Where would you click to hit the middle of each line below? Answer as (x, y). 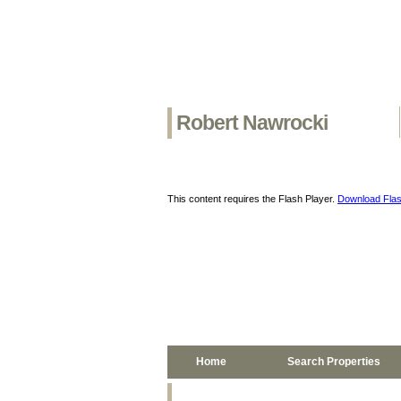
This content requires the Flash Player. (252, 199)
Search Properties (334, 362)
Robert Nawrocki (252, 123)
